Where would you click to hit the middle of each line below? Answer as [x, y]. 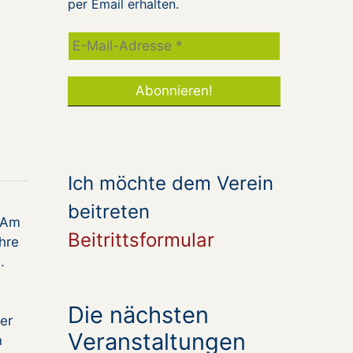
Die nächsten [138, 315]
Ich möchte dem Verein [171, 184]
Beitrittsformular [141, 240]
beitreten [109, 212]
